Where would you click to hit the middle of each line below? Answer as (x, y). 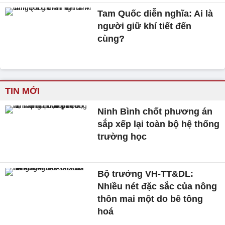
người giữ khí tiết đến (145, 26)
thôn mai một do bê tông (150, 199)
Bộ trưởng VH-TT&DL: (146, 174)
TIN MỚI (22, 91)
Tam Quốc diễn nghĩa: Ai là (155, 14)
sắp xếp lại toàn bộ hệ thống (159, 124)
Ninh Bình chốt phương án (155, 112)
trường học (122, 137)
